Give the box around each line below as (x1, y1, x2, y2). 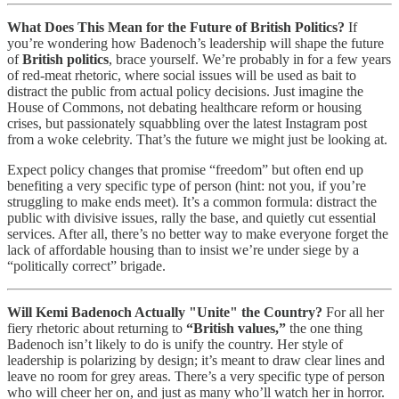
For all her (322, 304, 384, 320)
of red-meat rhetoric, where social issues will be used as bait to (7, 67, 356, 83)
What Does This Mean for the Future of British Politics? (7, 19, 345, 35)
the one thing (286, 320, 362, 336)
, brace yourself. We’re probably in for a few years (109, 51, 391, 67)
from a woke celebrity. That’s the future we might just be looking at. (7, 131, 387, 147)
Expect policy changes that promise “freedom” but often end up (7, 161, 363, 177)
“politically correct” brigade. (7, 257, 166, 273)
